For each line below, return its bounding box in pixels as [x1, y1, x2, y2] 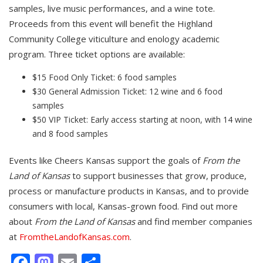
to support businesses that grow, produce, [70, 170, 247, 182]
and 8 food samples [32, 128, 108, 140]
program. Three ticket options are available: [9, 48, 185, 60]
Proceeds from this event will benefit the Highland [9, 18, 213, 30]
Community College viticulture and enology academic [9, 33, 220, 45]
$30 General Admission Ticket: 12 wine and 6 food [32, 86, 222, 97]
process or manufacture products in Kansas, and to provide [9, 185, 249, 197]
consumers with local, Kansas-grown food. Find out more [9, 200, 238, 213]
